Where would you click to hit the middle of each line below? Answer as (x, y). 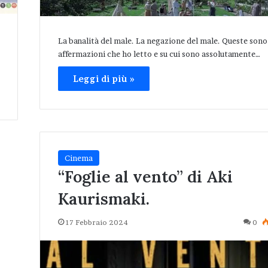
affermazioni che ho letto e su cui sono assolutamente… (159, 54)
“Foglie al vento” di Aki (146, 177)
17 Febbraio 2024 (97, 223)
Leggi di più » (104, 79)
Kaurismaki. (104, 199)
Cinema (79, 158)
